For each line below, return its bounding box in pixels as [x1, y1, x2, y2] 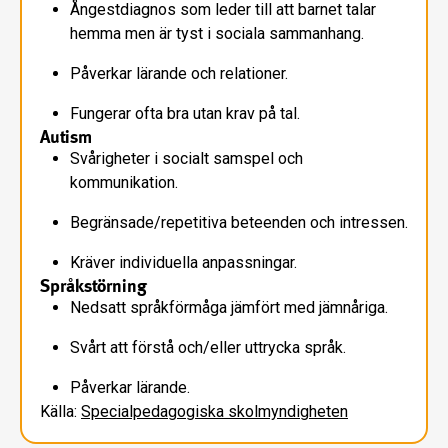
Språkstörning [40, 274, 147, 296]
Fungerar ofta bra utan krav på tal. [70, 103, 300, 123]
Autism [40, 125, 92, 147]
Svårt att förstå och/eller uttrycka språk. [70, 337, 346, 357]
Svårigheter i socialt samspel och [70, 148, 303, 168]
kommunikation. [70, 172, 178, 192]
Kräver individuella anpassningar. [70, 252, 297, 272]
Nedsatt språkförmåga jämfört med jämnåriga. [70, 297, 388, 317]
